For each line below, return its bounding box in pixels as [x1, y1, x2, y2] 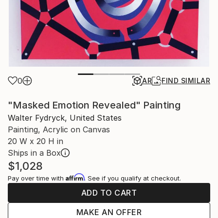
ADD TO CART [81, 188, 137, 198]
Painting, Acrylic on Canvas [8, 125, 110, 134]
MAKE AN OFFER [76, 207, 142, 217]
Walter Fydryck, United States [8, 113, 122, 123]
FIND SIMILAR [162, 76, 210, 85]
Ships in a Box [8, 148, 61, 158]
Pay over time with [8, 174, 66, 182]
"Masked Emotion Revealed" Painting [8, 99, 181, 111]
